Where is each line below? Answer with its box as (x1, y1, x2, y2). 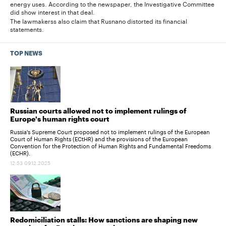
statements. (10, 23, 44, 33)
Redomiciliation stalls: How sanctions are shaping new (10, 216, 198, 224)
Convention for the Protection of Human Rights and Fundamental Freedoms (10, 141, 211, 150)
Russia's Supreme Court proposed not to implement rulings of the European (10, 127, 210, 136)
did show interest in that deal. (10, 6, 95, 16)
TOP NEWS (10, 50, 42, 56)
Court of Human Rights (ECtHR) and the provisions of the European (10, 134, 188, 143)
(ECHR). (10, 148, 30, 157)
